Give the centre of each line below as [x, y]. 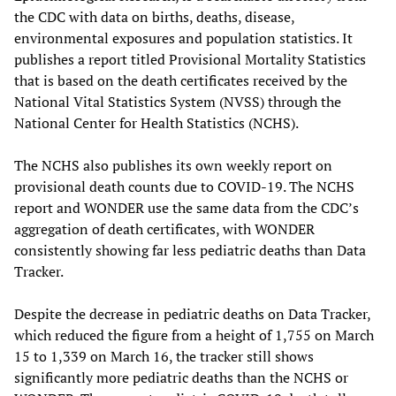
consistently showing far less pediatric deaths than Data [190, 250]
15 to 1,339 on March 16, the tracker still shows [164, 356]
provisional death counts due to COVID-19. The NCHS [184, 186]
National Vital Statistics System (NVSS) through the [178, 101]
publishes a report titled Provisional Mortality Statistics [190, 59]
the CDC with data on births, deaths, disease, [154, 16]
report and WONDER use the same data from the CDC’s [187, 207]
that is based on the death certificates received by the [181, 80]
